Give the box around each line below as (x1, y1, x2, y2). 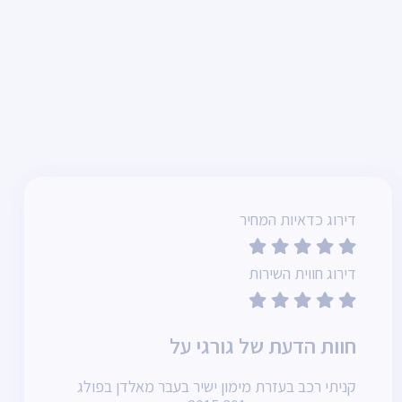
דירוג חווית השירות (249, 262, 356, 284)
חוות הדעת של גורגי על (165, 330, 356, 360)
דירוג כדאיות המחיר (240, 208, 356, 230)
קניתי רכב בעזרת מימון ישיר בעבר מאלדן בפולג (77, 375, 356, 397)
